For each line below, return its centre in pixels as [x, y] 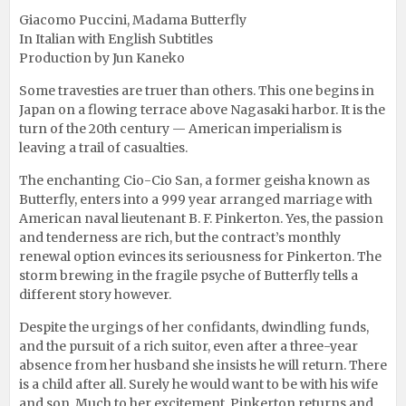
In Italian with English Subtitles [116, 39]
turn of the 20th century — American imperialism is [180, 128]
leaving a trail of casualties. [103, 147]
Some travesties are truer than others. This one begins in [197, 90]
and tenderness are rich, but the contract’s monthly [180, 237]
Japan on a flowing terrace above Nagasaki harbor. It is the [202, 109]
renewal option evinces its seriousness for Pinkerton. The [200, 256]
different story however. [95, 294]
